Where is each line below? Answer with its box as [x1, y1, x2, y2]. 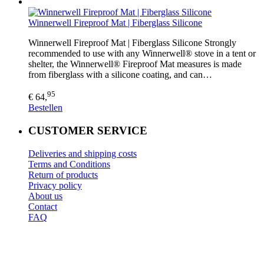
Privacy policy [28, 180, 82, 190]
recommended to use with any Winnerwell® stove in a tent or [28, 48, 256, 58]
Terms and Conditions [28, 159, 110, 169]
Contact [28, 201, 57, 212]
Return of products [28, 169, 98, 180]
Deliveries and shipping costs [28, 148, 137, 159]
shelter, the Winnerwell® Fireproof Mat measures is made [28, 58, 242, 69]
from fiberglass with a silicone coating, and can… [28, 69, 212, 80]
